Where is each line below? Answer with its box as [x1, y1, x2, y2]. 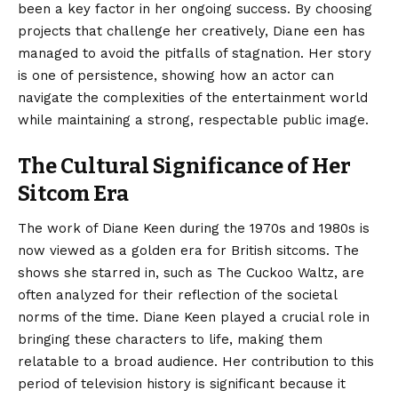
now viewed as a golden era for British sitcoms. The [18, 242, 359, 259]
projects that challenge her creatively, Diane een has [18, 22, 365, 39]
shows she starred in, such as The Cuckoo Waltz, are [18, 264, 364, 281]
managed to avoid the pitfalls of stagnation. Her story [18, 44, 371, 61]
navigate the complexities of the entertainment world [18, 89, 368, 106]
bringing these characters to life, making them [18, 330, 322, 347]
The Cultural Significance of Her [18, 153, 351, 179]
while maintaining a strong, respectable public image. [18, 111, 369, 128]
